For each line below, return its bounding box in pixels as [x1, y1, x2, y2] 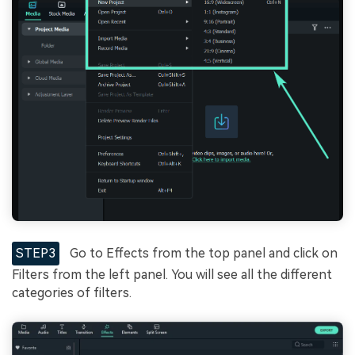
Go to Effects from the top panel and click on [67, 245, 338, 261]
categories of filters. [12, 284, 132, 300]
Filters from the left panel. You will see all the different [12, 266, 332, 282]
